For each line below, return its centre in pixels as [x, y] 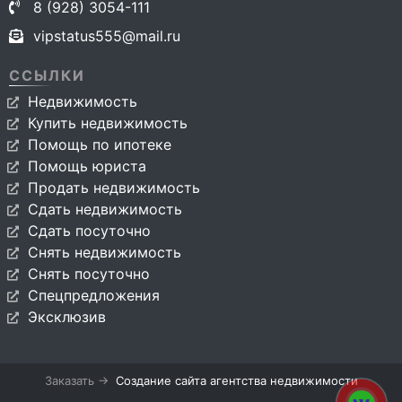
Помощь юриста [87, 166]
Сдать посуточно [89, 231]
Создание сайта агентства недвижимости [236, 380]
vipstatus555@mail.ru [107, 36]
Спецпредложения [94, 295]
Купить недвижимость [108, 123]
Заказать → [80, 380]
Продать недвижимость [114, 188]
